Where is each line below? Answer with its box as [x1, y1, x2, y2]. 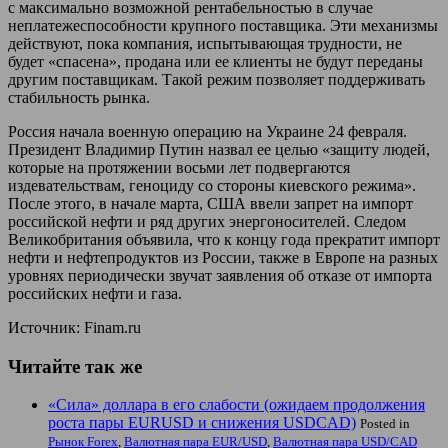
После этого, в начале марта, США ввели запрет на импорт [8, 194, 413, 212]
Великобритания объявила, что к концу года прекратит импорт [8, 230, 440, 248]
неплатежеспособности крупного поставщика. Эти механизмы [8, 16, 438, 34]
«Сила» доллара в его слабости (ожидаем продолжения [48, 396, 425, 414]
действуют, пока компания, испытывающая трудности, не [8, 34, 402, 52]
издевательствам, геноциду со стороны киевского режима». [8, 176, 416, 194]
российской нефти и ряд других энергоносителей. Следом [8, 212, 406, 230]
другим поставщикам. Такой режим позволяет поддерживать [8, 70, 425, 88]
